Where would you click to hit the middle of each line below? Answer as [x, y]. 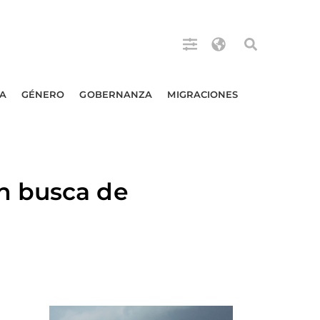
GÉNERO [43, 94]
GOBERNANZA [116, 94]
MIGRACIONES [203, 94]
